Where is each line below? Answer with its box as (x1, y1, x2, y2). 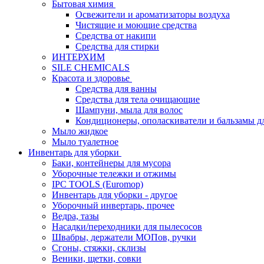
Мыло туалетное (52, 137, 118, 147)
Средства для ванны (75, 84, 157, 94)
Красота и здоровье (52, 73, 132, 83)
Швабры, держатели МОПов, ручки (52, 232, 196, 242)
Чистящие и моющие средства (75, 20, 197, 30)
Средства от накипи (75, 31, 156, 41)
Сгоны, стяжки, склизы (52, 243, 146, 253)
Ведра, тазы (52, 211, 99, 221)
